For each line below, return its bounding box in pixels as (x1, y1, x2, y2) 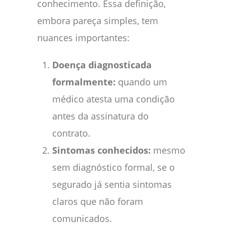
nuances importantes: (37, 31, 130, 44)
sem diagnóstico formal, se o (52, 161, 175, 173)
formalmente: (52, 75, 116, 88)
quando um (116, 75, 167, 88)
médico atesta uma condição (52, 92, 175, 105)
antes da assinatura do (52, 109, 149, 122)
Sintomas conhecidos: (52, 144, 151, 156)
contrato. (52, 127, 90, 139)
